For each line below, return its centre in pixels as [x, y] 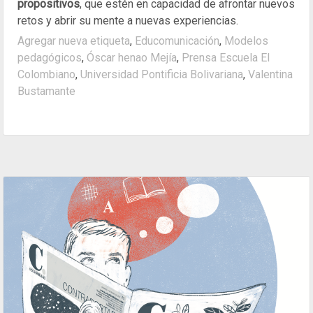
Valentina [270, 74]
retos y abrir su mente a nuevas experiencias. [128, 21]
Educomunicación [177, 41]
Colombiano [46, 74]
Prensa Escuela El [226, 58]
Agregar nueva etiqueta [74, 41]
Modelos [246, 41]
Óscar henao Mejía [132, 58]
